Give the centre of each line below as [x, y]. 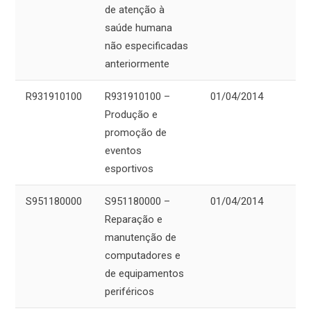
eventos [123, 151]
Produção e [131, 115]
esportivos [129, 169]
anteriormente [137, 64]
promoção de [136, 133]
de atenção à [135, 10]
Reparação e [134, 220]
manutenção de [141, 238]
